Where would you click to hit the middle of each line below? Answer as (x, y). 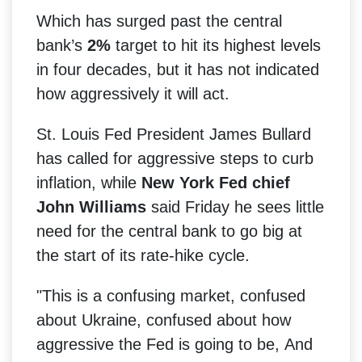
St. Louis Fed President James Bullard (174, 134)
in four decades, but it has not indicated (178, 69)
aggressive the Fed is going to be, (160, 344)
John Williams (91, 206)
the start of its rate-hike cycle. (143, 255)
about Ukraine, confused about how (164, 320)
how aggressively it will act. (133, 93)
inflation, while (89, 182)
